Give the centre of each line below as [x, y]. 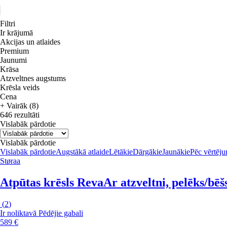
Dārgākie [147, 152]
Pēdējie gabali [61, 213]
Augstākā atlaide [82, 152]
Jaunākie [176, 152]
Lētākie [121, 152]
